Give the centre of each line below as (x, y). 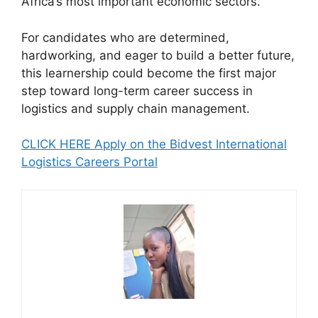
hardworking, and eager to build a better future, (158, 55)
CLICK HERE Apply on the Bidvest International (154, 144)
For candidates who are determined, (125, 37)
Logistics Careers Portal (89, 162)
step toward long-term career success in (137, 91)
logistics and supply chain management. (136, 108)
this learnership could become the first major (149, 73)
